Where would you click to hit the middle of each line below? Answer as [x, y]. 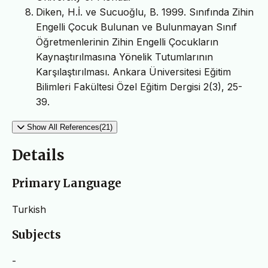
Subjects [36, 235]
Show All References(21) [70, 127]
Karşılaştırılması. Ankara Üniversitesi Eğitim [133, 72]
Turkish [29, 209]
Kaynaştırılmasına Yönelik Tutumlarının [124, 57]
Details [38, 156]
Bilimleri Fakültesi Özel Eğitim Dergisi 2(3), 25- [139, 87]
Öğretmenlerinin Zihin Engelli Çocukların [127, 42]
